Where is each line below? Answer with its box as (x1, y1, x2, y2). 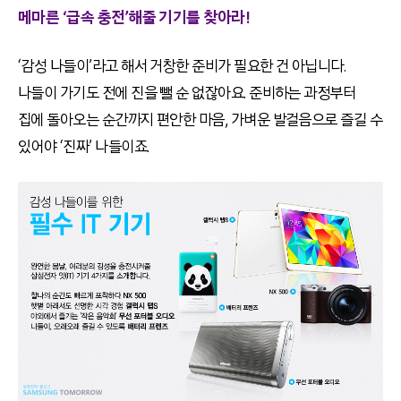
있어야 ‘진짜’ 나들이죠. (18, 137, 149, 158)
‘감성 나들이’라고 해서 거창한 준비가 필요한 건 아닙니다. (18, 56, 346, 77)
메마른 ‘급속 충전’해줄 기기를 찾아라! (18, 8, 251, 29)
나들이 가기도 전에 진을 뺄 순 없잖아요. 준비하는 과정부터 (18, 83, 356, 104)
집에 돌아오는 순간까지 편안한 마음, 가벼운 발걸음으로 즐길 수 (18, 110, 383, 131)
